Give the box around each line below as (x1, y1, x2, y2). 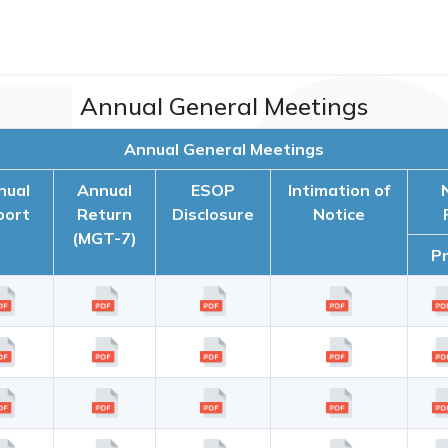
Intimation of (288, 180, 390, 201)
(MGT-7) (72, 228, 137, 249)
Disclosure (172, 204, 254, 225)
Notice (313, 204, 365, 225)
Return (77, 204, 132, 225)
